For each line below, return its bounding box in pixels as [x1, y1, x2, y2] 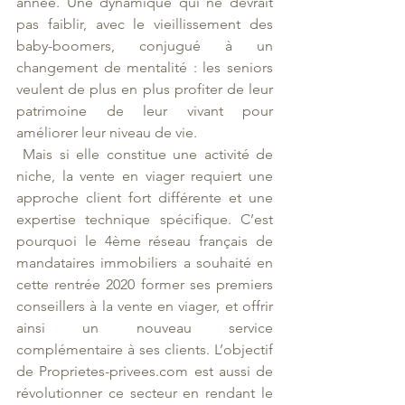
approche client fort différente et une [16, 188, 273, 206]
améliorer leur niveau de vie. [16, 123, 201, 141]
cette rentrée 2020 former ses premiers [16, 275, 273, 293]
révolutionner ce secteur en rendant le [16, 383, 273, 401]
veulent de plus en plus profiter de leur [16, 80, 273, 98]
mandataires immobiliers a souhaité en [16, 253, 273, 271]
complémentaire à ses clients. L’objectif [16, 340, 273, 358]
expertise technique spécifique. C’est [16, 210, 273, 228]
